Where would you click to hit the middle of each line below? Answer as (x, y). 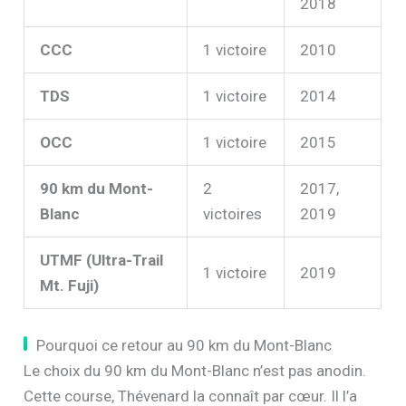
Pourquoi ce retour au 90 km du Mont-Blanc (184, 345)
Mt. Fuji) (70, 286)
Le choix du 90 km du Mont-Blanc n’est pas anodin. (195, 370)
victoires (233, 214)
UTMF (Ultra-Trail (102, 261)
